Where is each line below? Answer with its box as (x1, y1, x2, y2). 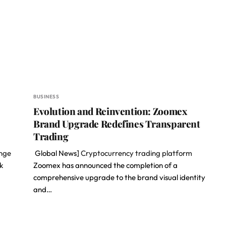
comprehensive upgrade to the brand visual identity (33, 173, 205, 182)
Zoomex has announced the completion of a (33, 160, 178, 170)
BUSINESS (33, 93, 59, 100)
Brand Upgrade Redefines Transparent (33, 117, 200, 130)
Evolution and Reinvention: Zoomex (33, 104, 187, 118)
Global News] (33, 148, 81, 158)
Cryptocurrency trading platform (81, 148, 192, 158)
